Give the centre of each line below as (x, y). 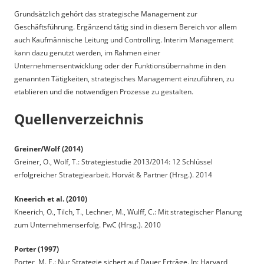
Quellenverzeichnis (79, 120)
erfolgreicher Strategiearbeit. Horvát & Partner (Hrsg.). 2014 (113, 174)
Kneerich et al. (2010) (51, 199)
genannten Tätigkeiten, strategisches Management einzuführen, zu (124, 78)
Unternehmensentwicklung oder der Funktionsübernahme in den (120, 65)
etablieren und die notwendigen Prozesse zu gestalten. (104, 91)
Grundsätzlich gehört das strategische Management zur (106, 14)
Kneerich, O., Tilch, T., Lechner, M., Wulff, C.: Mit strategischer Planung (128, 212)
